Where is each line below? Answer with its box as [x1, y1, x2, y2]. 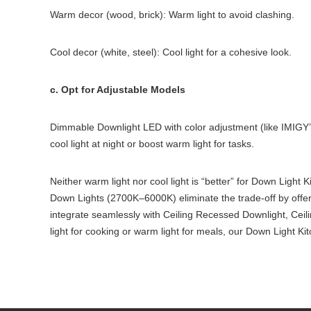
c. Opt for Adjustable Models [50, 84, 185, 95]
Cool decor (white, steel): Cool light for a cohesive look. [50, 47, 292, 58]
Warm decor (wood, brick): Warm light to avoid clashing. [50, 9, 294, 20]
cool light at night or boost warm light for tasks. [50, 138, 254, 149]
